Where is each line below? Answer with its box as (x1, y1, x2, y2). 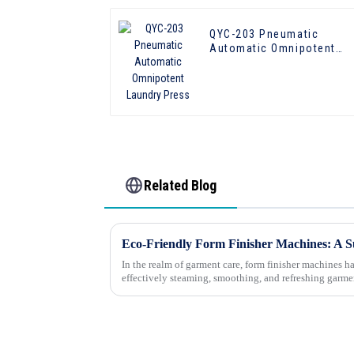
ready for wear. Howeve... (122, 284, 228, 297)
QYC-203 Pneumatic (209, 28, 319, 41)
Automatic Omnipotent (209, 42, 336, 55)
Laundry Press (209, 56, 289, 70)
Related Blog (144, 176, 217, 194)
